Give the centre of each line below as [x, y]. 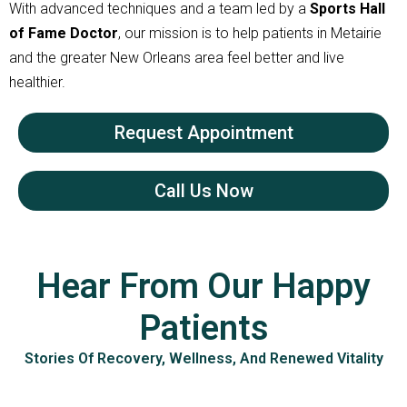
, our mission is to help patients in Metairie [250, 34]
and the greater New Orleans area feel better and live [177, 58]
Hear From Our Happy [203, 287]
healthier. [37, 83]
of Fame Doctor [64, 34]
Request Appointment [203, 133]
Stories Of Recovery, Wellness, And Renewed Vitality [203, 359]
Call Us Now [203, 191]
